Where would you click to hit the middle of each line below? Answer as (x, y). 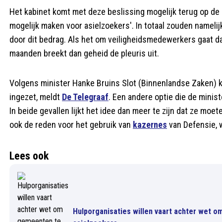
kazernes (150, 125)
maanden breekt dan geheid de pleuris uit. (84, 53)
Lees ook (29, 156)
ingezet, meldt (36, 97)
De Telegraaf (85, 97)
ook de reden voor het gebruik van (71, 125)
